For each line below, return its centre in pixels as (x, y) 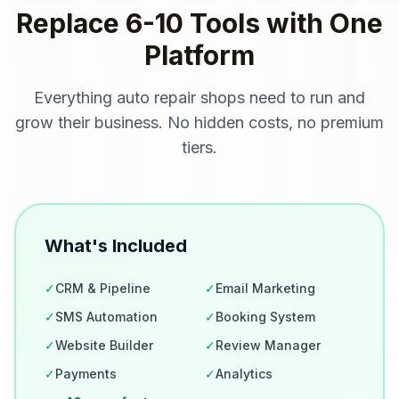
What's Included (116, 246)
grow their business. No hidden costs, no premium (199, 122)
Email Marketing (265, 288)
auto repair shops (181, 98)
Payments (86, 374)
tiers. (199, 147)
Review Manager (268, 345)
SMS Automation (106, 317)
